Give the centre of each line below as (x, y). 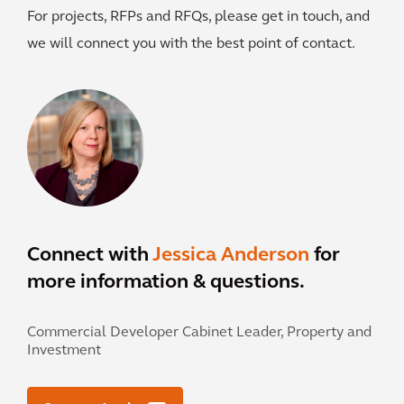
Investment (64, 351)
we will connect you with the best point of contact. (191, 44)
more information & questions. (166, 283)
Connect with (90, 256)
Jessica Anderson (233, 256)
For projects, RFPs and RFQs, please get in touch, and (198, 17)
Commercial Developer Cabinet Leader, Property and (199, 333)
